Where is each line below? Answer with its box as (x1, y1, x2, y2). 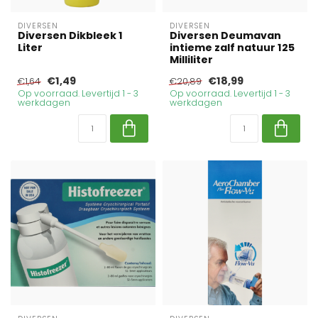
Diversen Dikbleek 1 (18, 28, 123, 43)
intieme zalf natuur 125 (170, 40, 295, 55)
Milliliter (170, 53, 213, 67)
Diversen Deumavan (170, 28, 281, 43)
